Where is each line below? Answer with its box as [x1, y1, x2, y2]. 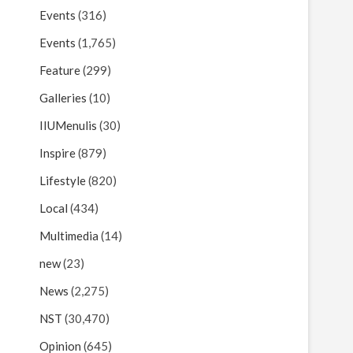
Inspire [39, 146, 76, 160]
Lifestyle [39, 173, 86, 188]
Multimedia [39, 229, 98, 243]
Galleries [39, 91, 87, 105]
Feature [39, 63, 80, 77]
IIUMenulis [39, 118, 97, 132]
